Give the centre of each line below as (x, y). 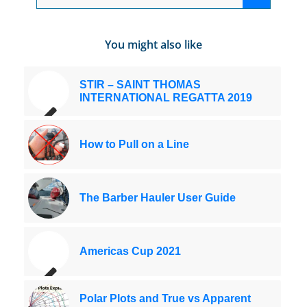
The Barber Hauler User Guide (157, 198)
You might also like (153, 45)
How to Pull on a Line (134, 145)
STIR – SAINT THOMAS (140, 85)
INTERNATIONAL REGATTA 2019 (165, 98)
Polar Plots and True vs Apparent (165, 299)
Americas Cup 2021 (130, 251)
